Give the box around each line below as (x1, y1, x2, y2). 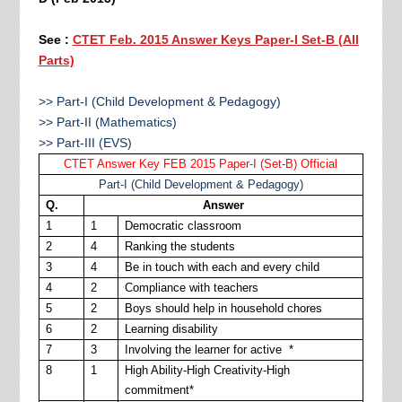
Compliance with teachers (124, 281, 258, 294)
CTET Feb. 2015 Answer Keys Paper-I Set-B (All (72, 32, 359, 47)
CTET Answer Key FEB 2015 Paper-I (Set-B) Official (64, 157, 338, 170)
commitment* (124, 383, 194, 397)
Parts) (38, 53, 74, 67)
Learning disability (124, 322, 218, 336)
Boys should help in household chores (124, 301, 322, 315)
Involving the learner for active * (124, 343, 293, 356)
